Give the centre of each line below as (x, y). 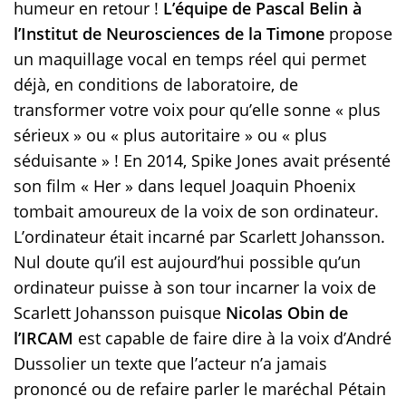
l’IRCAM (43, 338)
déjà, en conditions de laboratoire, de (156, 84)
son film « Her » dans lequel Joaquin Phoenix (184, 185)
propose (358, 33)
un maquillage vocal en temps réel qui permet (190, 58)
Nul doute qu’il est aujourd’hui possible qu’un (187, 261)
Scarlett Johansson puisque (120, 312)
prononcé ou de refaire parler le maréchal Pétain (200, 388)
